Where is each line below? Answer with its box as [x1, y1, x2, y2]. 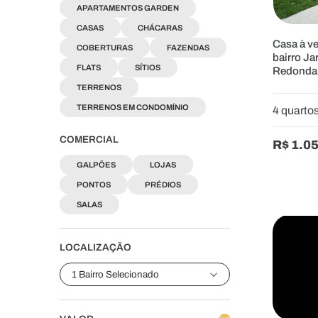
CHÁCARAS [138, 23, 182, 32]
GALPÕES [77, 160, 116, 169]
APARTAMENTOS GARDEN [77, 3, 179, 12]
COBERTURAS [77, 43, 133, 52]
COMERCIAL [60, 133, 119, 145]
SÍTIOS [135, 62, 160, 72]
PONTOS [77, 180, 111, 189]
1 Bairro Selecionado [72, 268, 159, 280]
